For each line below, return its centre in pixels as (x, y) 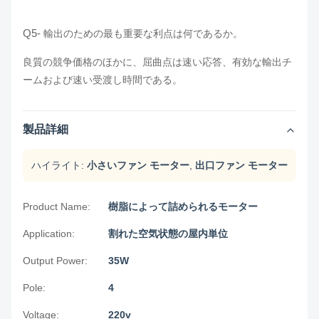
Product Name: (57, 206)
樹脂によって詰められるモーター (183, 206)
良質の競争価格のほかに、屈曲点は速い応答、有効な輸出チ (157, 62)
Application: (49, 234)
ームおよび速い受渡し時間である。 (103, 80)
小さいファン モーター (138, 165)
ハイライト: (58, 165)
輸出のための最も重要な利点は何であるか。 (143, 33)
